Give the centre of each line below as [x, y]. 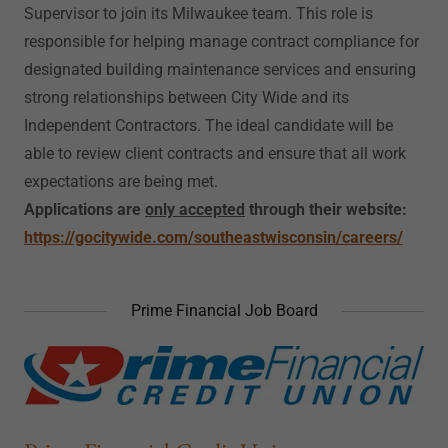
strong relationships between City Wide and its [186, 97]
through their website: [330, 209]
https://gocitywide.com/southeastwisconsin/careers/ [213, 237]
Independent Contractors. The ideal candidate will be [208, 125]
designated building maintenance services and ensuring [220, 69]
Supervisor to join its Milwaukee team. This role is [198, 13]
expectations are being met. [123, 181]
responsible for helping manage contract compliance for [221, 41]
